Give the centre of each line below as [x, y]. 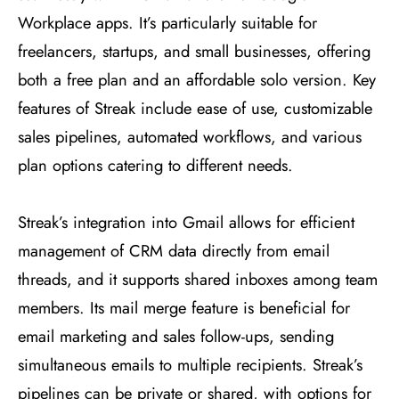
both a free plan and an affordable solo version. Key [197, 80]
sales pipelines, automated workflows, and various [190, 137]
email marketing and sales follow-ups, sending [176, 337]
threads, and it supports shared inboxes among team [198, 280]
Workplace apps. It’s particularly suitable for [167, 23]
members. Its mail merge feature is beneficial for [184, 308]
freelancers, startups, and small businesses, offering [194, 52]
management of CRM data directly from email [174, 251]
